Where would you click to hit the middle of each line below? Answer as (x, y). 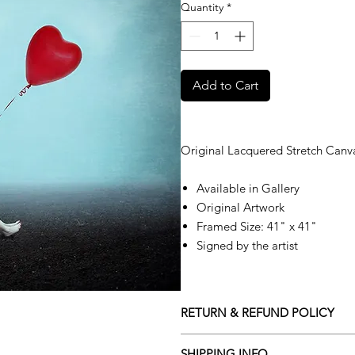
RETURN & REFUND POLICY (257, 313)
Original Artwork (242, 208)
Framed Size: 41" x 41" (256, 227)
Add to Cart (225, 86)
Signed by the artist (247, 246)
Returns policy (215, 342)
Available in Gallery (248, 189)
